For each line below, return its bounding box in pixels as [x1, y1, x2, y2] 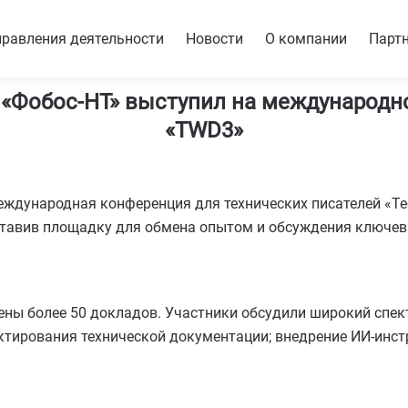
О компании [265, 29, 347, 47]
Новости [186, 29, 243, 47]
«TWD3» [165, 117, 243, 143]
